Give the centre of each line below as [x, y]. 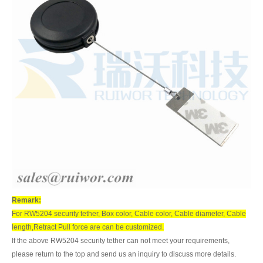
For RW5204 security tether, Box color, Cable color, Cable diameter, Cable [129, 213]
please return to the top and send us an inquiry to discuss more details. [124, 254]
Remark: [26, 200]
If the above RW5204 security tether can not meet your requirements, [121, 240]
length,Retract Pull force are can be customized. [88, 227]
